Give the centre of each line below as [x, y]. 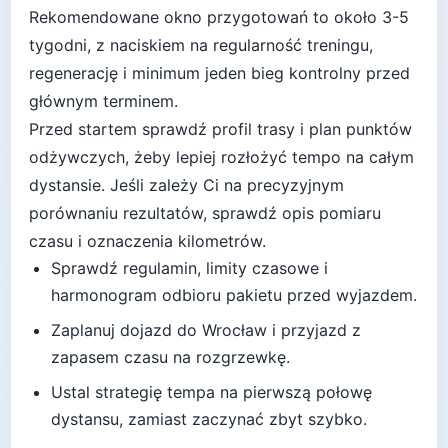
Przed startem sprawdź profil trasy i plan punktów [220, 129]
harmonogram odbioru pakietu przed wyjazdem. [234, 295]
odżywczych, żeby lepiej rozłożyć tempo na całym [221, 157]
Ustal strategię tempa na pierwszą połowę [211, 392]
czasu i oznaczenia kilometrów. [147, 241]
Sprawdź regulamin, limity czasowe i [189, 268]
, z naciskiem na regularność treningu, [230, 45]
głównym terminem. [103, 101]
